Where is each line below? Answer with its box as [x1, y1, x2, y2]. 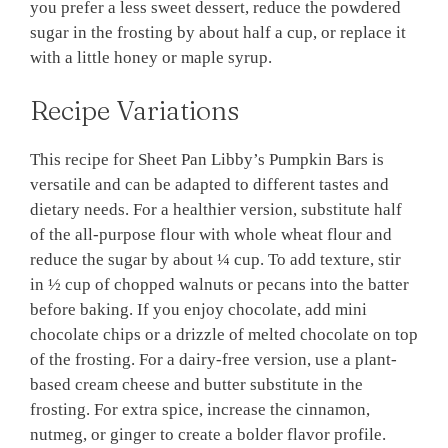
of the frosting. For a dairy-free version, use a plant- [30, 350, 397, 370]
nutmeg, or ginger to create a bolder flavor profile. [30, 425, 386, 445]
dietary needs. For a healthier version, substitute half [30, 200, 402, 220]
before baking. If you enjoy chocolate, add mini [30, 300, 367, 320]
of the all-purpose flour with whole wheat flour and [30, 225, 392, 245]
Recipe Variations [30, 94, 239, 128]
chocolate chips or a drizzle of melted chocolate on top [30, 325, 418, 345]
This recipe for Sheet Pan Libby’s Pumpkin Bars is [30, 150, 384, 170]
